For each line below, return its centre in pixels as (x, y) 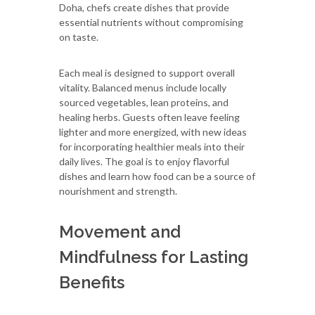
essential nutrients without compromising (151, 22)
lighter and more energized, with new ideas (153, 131)
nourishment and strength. (118, 191)
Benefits (92, 282)
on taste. (79, 37)
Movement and (120, 231)
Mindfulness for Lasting (154, 257)
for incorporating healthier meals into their (152, 146)
